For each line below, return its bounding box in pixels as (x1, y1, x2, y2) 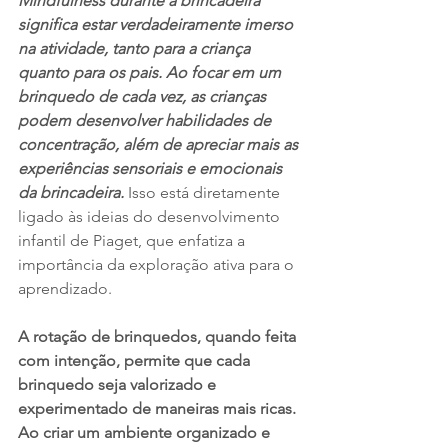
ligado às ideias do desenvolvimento (18, 206, 284, 226)
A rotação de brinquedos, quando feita (18, 326, 300, 346)
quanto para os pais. (18, 62, 162, 82)
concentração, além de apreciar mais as (18, 134, 302, 154)
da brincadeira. (18, 182, 124, 202)
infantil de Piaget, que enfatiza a (18, 230, 249, 250)
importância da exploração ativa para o (18, 254, 298, 274)
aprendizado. (18, 278, 112, 298)
